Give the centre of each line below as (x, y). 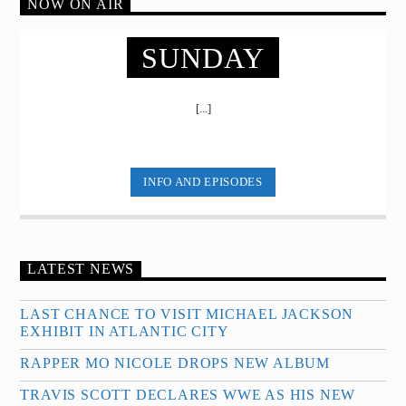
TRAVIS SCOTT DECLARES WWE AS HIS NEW (188, 395)
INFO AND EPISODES (203, 181)
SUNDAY (203, 58)
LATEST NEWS (81, 269)
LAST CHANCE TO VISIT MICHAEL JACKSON (187, 314)
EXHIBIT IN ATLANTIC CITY (125, 331)
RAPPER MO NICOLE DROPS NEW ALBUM (175, 363)
